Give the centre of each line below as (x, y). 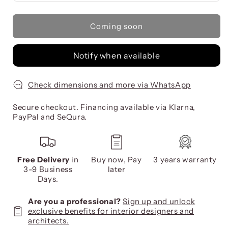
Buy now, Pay (117, 160)
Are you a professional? (76, 202)
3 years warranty (185, 160)
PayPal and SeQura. (50, 117)
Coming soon (117, 26)
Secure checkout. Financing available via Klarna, (104, 107)
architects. (49, 221)
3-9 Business (48, 169)
